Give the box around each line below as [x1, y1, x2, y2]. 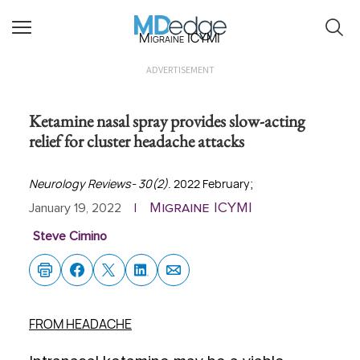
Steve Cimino [32, 230, 107, 243]
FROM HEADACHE [29, 315, 132, 333]
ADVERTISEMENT [145, 63, 215, 76]
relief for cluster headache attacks [29, 129, 244, 152]
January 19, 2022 [29, 202, 121, 215]
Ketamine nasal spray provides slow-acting [29, 109, 305, 132]
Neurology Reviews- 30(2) [29, 176, 168, 191]
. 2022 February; [168, 176, 253, 191]
